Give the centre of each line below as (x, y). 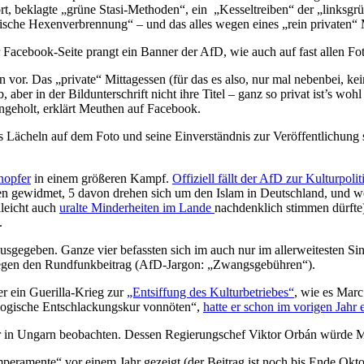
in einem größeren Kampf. (102, 178)
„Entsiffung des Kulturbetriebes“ (210, 292)
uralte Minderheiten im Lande (137, 207)
